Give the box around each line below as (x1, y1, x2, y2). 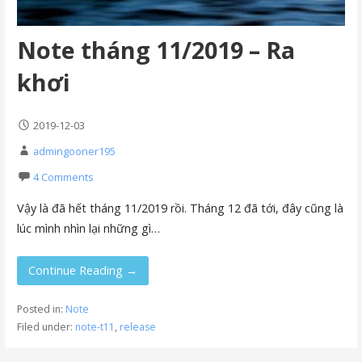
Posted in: (16, 302, 65, 317)
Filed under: (16, 320, 75, 335)
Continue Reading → (28, 262, 137, 278)
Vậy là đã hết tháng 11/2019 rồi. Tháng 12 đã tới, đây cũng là (16, 200, 343, 217)
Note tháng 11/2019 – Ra (16, 34, 295, 66)
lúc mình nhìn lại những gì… (16, 221, 160, 237)
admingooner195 (32, 144, 116, 159)
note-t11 (74, 320, 115, 335)
